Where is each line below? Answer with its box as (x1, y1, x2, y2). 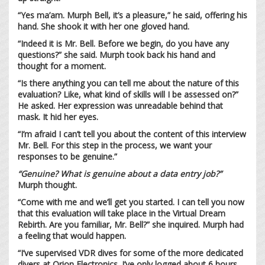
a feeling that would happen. (18, 230, 126, 241)
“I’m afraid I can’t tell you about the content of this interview (18, 128, 246, 140)
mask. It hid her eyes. (18, 111, 98, 122)
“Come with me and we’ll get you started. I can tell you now (18, 196, 244, 208)
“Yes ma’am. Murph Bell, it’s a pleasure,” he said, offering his (18, 9, 247, 21)
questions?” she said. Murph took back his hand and (18, 49, 215, 60)
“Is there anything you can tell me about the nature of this (18, 77, 239, 89)
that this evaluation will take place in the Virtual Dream (18, 207, 225, 219)
